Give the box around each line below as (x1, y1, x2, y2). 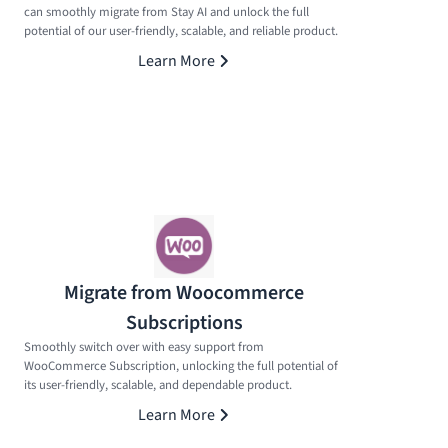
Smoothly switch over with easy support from (24, 337, 264, 356)
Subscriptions (125, 308, 243, 337)
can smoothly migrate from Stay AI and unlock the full (24, 2, 309, 21)
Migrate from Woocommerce (64, 278, 304, 307)
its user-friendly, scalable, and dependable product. (24, 375, 292, 394)
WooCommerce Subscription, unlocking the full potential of (24, 356, 338, 375)
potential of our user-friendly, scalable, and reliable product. (24, 21, 338, 40)
